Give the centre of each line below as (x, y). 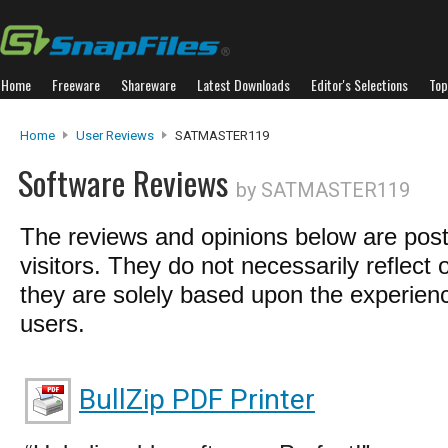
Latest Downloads (243, 84)
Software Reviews (127, 182)
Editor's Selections (359, 84)
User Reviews (115, 135)
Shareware (148, 84)
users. (52, 323)
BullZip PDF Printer (197, 399)
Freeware (76, 84)
